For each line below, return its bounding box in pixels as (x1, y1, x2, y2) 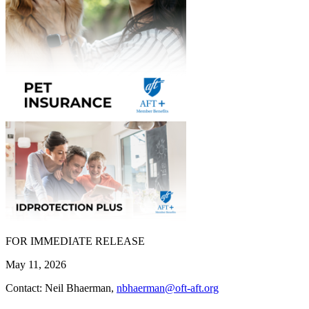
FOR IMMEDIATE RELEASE (6, 235, 148, 247)
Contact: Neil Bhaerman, (6, 281, 117, 294)
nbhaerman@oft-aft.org (117, 281, 219, 294)
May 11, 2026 (6, 258, 66, 270)
